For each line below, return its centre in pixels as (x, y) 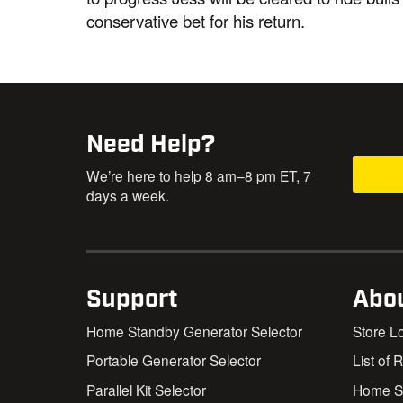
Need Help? (151, 144)
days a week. (128, 196)
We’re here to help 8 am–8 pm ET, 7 (199, 176)
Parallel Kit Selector (147, 390)
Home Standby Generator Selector (195, 331)
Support (132, 299)
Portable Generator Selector (174, 360)
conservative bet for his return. (196, 21)
